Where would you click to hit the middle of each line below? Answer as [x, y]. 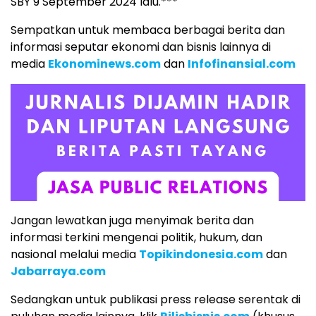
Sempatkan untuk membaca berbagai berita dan [148, 30]
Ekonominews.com [104, 63]
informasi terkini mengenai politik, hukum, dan [136, 238]
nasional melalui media [75, 255]
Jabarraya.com [58, 272]
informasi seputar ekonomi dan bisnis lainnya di [141, 47]
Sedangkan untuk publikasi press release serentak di [156, 300]
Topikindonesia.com [201, 255]
